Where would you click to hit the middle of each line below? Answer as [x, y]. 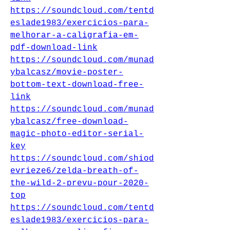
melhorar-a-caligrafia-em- [74, 35]
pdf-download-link [54, 48]
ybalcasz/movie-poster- [67, 72]
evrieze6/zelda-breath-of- [74, 171]
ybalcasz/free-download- [69, 122]
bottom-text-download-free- [77, 85]
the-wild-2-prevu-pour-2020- [80, 183]
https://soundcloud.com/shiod [82, 159]
